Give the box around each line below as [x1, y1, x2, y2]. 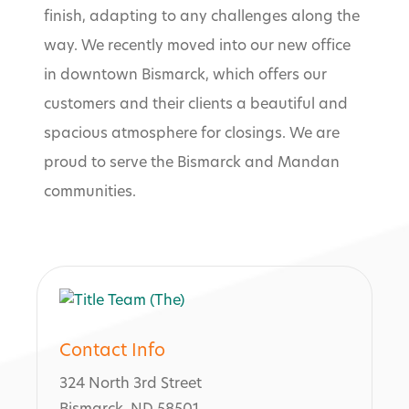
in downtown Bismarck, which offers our [44, 68, 327, 84]
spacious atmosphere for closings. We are [44, 127, 340, 142]
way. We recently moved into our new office [44, 39, 351, 55]
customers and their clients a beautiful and [44, 98, 348, 113]
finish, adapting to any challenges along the [44, 10, 360, 26]
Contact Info [59, 342, 165, 361]
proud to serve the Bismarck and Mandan [44, 156, 340, 172]
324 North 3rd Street [59, 376, 202, 392]
